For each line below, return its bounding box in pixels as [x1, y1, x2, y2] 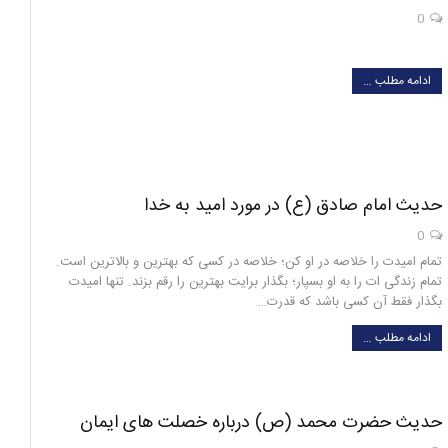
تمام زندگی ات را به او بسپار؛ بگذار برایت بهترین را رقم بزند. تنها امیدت [69, 270, 442, 293]
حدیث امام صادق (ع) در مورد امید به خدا [144, 190, 442, 221]
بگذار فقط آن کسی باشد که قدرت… [258, 290, 442, 313]
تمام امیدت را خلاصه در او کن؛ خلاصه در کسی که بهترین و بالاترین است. [56, 250, 442, 273]
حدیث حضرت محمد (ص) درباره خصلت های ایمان [80, 407, 442, 438]
